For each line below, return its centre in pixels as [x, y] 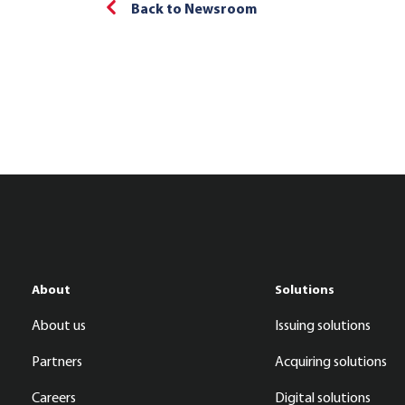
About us [59, 327]
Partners [57, 363]
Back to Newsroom [194, 10]
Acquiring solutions [330, 363]
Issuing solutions [322, 327]
